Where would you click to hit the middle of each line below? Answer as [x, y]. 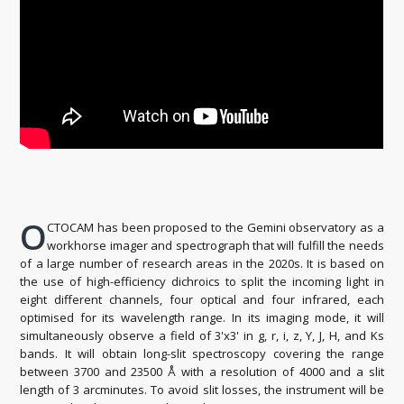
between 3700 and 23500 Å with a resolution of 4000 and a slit [202, 371]
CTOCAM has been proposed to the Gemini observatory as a [216, 227]
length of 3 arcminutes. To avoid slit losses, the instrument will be [202, 389]
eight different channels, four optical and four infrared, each [202, 299]
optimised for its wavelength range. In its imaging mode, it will [202, 317]
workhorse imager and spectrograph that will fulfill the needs [216, 245]
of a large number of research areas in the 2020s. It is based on [202, 263]
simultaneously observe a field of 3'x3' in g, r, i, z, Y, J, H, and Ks [202, 335]
